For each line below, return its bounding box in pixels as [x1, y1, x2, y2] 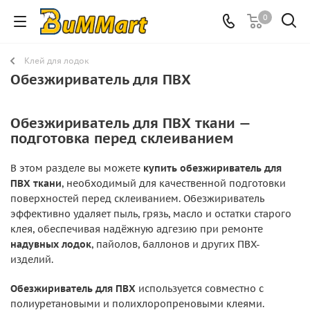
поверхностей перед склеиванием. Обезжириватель [10, 192, 264, 205]
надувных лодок [10, 238, 91, 250]
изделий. [10, 253, 53, 266]
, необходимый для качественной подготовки [62, 177, 286, 190]
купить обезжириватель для [143, 162, 282, 174]
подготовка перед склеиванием [10, 129, 233, 147]
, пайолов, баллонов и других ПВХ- [91, 238, 260, 250]
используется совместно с [136, 282, 264, 295]
